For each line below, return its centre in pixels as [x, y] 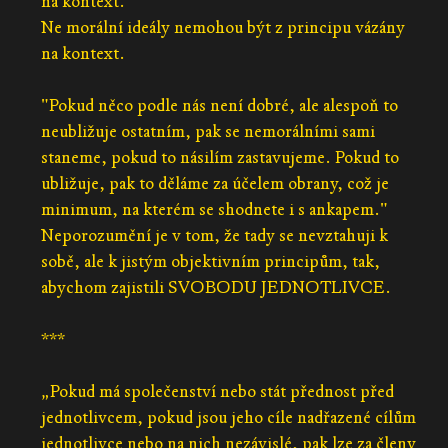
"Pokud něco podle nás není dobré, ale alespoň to [219, 105]
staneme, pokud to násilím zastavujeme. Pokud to [219, 157]
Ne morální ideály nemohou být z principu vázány [222, 27]
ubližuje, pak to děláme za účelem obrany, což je [214, 183]
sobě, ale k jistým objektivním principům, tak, [210, 261]
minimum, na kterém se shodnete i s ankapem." [214, 209]
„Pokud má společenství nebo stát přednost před [217, 391]
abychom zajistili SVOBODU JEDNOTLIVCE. [215, 287]
